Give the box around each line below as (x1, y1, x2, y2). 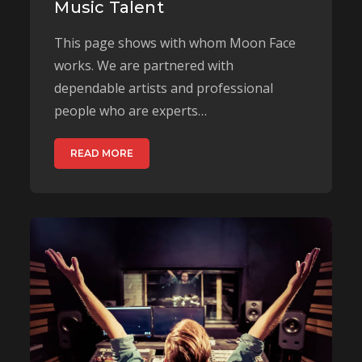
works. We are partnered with (54, 57, 234, 74)
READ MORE (70, 147, 134, 159)
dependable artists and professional (54, 79, 274, 97)
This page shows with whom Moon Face (54, 34, 297, 52)
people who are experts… (54, 102, 208, 120)
